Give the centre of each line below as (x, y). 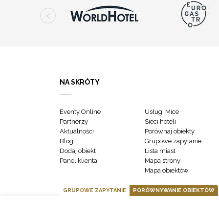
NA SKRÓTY (80, 82)
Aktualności (77, 131)
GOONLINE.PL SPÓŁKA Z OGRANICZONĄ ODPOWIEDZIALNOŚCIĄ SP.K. (137, 213)
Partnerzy (74, 122)
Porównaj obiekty (170, 131)
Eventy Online (80, 112)
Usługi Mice (162, 112)
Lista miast (160, 151)
